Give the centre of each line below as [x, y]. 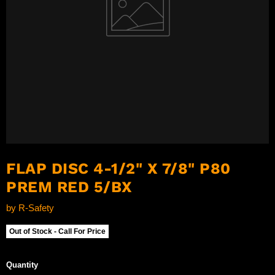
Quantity [22, 265]
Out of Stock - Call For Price [57, 231]
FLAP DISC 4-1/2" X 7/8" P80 [118, 168]
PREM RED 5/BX [69, 187]
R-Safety [36, 208]
